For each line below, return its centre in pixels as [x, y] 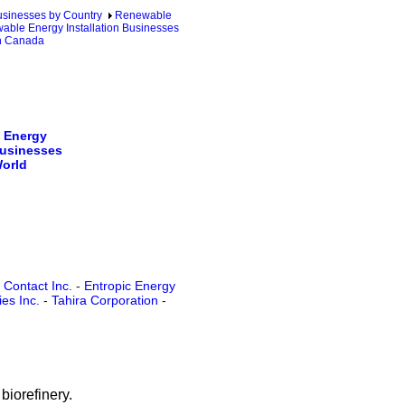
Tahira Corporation [105, 301]
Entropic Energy [129, 286]
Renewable [143, 15]
